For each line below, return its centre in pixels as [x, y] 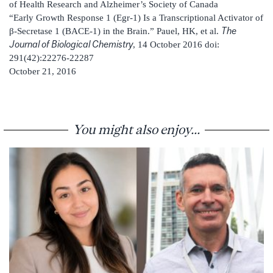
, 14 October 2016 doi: [176, 44]
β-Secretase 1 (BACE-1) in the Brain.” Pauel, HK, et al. [115, 31]
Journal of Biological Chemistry [71, 44]
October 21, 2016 [43, 71]
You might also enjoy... [136, 129]
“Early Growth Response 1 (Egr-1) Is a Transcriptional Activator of [136, 17]
